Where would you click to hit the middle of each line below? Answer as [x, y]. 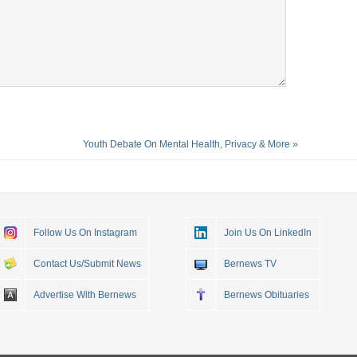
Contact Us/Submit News [87, 263]
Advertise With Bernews [84, 294]
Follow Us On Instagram [85, 232]
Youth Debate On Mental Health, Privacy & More [186, 144]
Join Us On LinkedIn [268, 232]
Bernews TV [251, 263]
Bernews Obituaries [267, 294]
